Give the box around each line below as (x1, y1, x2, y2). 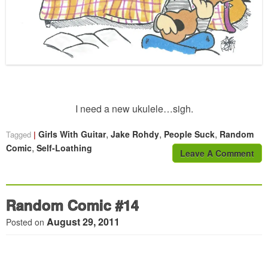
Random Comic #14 (6, 194, 139, 215)
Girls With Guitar (38, 128, 106, 141)
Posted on (6, 216, 47, 229)
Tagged (6, 129, 33, 141)
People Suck (164, 128, 215, 141)
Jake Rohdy (111, 128, 159, 141)
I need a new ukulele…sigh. (75, 102, 193, 116)
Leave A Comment (180, 147, 254, 160)
